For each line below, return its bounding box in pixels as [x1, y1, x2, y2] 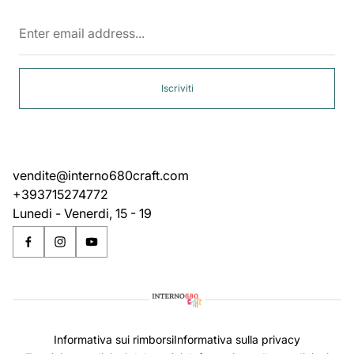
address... [176, 38, 233, 54]
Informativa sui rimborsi [54, 332, 174, 346]
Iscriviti [160, 82, 194, 94]
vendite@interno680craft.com [13, 168, 189, 183]
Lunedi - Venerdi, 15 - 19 [13, 205, 152, 221]
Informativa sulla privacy [174, 332, 300, 346]
